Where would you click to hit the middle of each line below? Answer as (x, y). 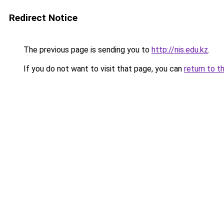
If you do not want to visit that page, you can (103, 69)
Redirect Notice (43, 18)
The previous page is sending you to (86, 50)
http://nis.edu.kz (180, 50)
